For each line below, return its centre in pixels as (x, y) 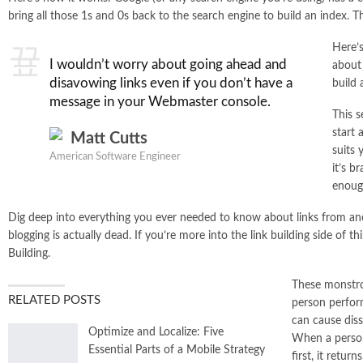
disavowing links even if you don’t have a (171, 83)
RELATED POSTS (54, 300)
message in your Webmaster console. (160, 101)
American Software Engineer (115, 156)
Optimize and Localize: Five (156, 332)
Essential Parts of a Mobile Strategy (177, 350)
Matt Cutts (109, 138)
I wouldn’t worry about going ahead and (168, 64)
